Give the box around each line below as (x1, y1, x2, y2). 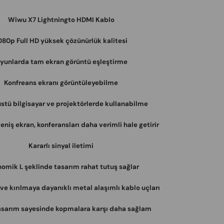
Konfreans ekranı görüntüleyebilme (4, 78, 118, 87)
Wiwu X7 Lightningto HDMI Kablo (7, 15, 114, 24)
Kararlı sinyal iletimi (28, 141, 94, 150)
